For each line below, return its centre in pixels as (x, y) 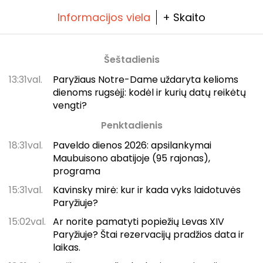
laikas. (66, 247)
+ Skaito (184, 17)
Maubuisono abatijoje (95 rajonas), (131, 158)
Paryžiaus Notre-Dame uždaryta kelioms (145, 79)
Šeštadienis (131, 59)
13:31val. (26, 79)
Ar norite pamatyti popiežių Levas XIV (138, 221)
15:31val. (26, 190)
